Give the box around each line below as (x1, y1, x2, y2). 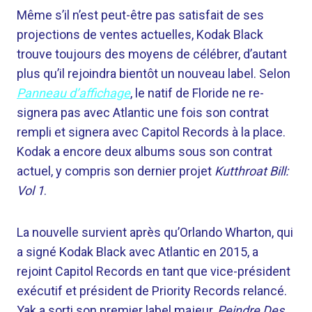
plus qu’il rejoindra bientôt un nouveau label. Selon (17, 66, 290, 81)
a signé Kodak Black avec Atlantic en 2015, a (17, 244, 258, 260)
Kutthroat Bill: (214, 164, 288, 179)
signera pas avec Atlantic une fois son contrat (17, 105, 269, 120)
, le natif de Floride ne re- (130, 86, 264, 101)
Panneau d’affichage (17, 86, 130, 101)
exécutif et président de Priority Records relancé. (17, 283, 287, 299)
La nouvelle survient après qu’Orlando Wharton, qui (17, 225, 293, 240)
